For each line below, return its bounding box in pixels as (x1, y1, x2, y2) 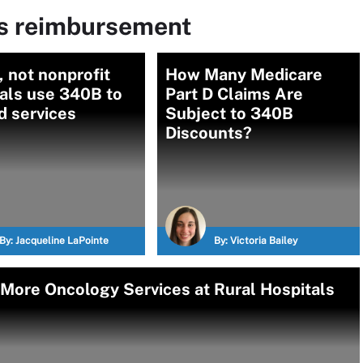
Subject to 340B (165, 104, 293, 123)
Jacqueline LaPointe (15, 235, 109, 246)
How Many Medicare (165, 65, 322, 84)
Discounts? (165, 123, 252, 143)
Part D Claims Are (165, 84, 303, 104)
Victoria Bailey (230, 235, 297, 246)
